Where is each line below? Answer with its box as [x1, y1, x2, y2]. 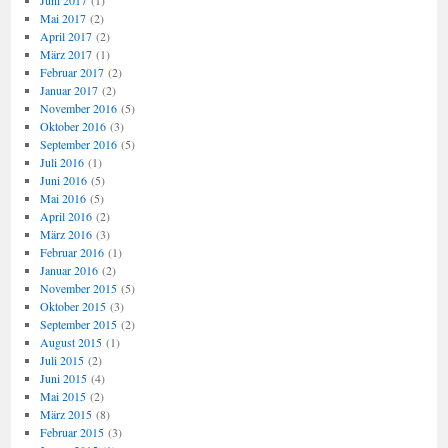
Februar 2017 [39, 64, 104, 80]
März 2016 [39, 226, 92, 242]
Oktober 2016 [39, 118, 106, 134]
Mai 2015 [39, 388, 86, 404]
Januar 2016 [39, 262, 98, 278]
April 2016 [39, 208, 92, 224]
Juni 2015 [39, 370, 87, 386]
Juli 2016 [39, 154, 84, 170]
